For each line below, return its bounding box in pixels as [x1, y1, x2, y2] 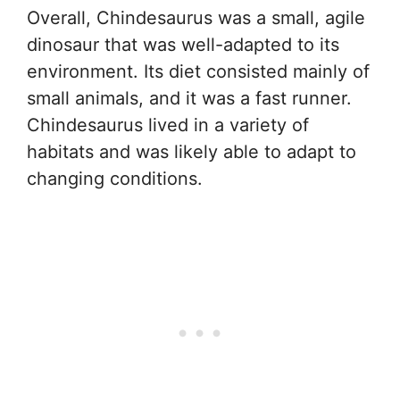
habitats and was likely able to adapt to [27, 140, 356, 162]
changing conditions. [27, 167, 203, 189]
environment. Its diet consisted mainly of [27, 60, 370, 82]
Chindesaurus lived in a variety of [27, 113, 309, 136]
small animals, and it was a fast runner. [27, 87, 352, 109]
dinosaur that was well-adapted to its [27, 33, 339, 55]
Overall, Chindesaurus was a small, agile [27, 6, 365, 29]
